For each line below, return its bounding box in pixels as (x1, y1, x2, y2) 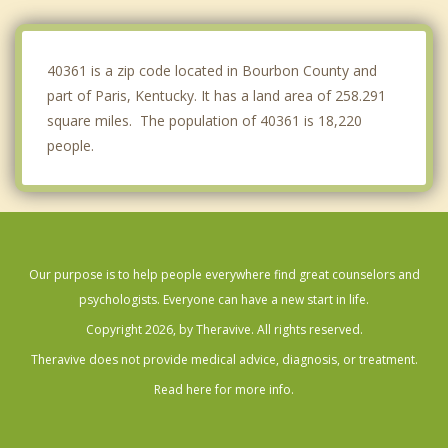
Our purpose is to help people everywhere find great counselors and (28, 265, 420, 283)
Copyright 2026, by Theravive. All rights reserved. (85, 320, 363, 338)
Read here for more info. (154, 380, 294, 398)
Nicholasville (42, 38, 122, 58)
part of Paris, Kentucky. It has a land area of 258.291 (47, 85, 386, 105)
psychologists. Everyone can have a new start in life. (79, 290, 369, 308)
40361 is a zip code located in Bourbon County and (47, 60, 377, 80)
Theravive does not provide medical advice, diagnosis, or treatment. (30, 350, 418, 368)
